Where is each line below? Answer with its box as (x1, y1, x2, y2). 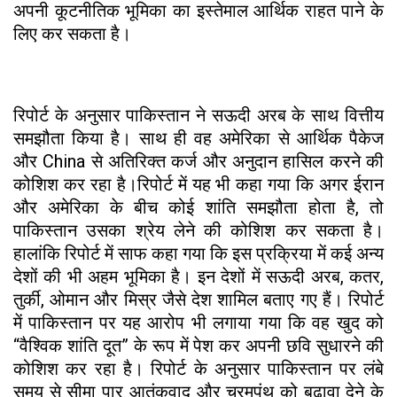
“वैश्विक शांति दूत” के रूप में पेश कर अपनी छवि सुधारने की (13, 334, 384, 356)
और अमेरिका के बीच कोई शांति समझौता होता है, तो (13, 196, 384, 218)
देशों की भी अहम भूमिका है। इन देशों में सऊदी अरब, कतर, (13, 265, 384, 287)
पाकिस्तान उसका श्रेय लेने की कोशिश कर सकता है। (13, 219, 384, 241)
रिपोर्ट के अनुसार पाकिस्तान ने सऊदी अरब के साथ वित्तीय (13, 104, 384, 126)
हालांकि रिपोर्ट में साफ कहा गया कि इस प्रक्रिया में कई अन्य (13, 242, 384, 264)
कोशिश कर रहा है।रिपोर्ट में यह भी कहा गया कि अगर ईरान (13, 173, 384, 195)
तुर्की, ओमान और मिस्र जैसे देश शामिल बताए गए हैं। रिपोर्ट (13, 288, 384, 310)
